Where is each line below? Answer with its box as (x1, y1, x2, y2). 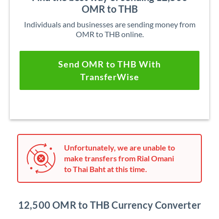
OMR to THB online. (75, 29, 144, 39)
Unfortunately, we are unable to (64, 143, 175, 152)
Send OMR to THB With (58, 59, 161, 69)
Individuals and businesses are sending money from (23, 20, 196, 29)
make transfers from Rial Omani (64, 153, 174, 163)
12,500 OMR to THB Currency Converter (18, 199, 201, 211)
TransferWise (80, 71, 139, 82)
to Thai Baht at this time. (64, 164, 147, 174)
